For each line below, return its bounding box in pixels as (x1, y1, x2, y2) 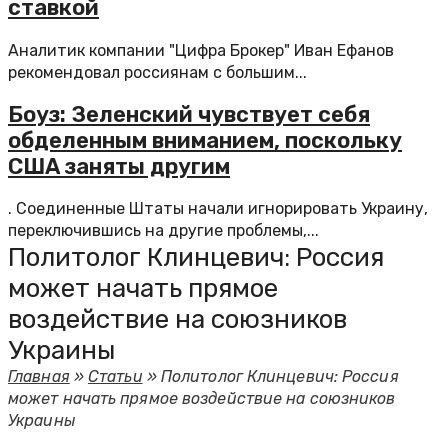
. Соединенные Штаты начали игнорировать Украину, (8, 199, 428, 218)
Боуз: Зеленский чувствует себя (8, 100, 370, 128)
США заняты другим (8, 152, 230, 180)
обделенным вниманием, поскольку (8, 126, 402, 154)
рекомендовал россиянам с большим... (8, 62, 307, 82)
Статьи (88, 367, 143, 386)
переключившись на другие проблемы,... (8, 221, 319, 240)
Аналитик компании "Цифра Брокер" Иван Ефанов (8, 40, 394, 60)
